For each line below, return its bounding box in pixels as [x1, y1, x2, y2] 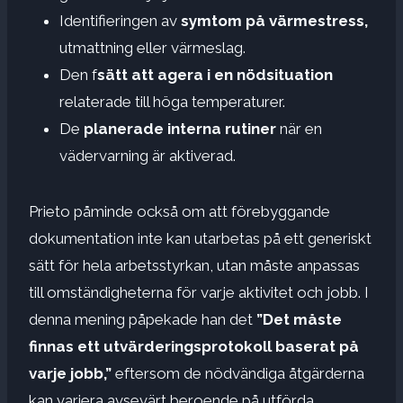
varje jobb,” [29, 363, 115, 382]
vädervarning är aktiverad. [59, 146, 236, 165]
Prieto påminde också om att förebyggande [29, 201, 330, 220]
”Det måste [253, 309, 342, 328]
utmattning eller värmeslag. [59, 38, 246, 57]
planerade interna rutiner [84, 119, 276, 138]
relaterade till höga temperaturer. [59, 92, 285, 111]
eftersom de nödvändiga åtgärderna [115, 363, 364, 382]
